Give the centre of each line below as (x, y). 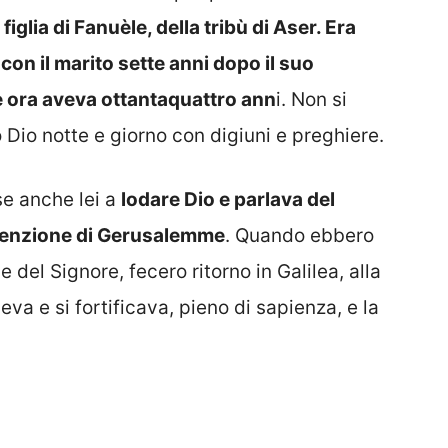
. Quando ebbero (299, 236)
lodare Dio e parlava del (228, 200)
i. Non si (311, 99)
